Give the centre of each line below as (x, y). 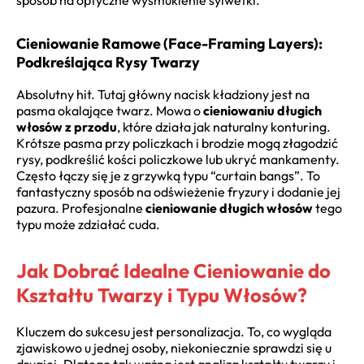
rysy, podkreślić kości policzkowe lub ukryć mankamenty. (178, 159)
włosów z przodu (67, 126)
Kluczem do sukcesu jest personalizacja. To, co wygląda (174, 331)
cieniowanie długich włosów (229, 208)
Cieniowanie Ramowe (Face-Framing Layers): (169, 43)
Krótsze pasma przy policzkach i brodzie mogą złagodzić (177, 143)
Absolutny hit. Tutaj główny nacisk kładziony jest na (163, 94)
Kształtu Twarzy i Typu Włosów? (162, 295)
